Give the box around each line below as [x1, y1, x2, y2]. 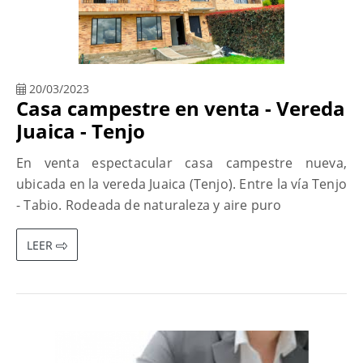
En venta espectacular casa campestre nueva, [16, 154, 347, 173]
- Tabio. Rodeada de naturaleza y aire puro [16, 196, 282, 215]
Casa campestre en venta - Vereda [16, 95, 345, 122]
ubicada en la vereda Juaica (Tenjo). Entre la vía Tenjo [16, 175, 348, 194]
